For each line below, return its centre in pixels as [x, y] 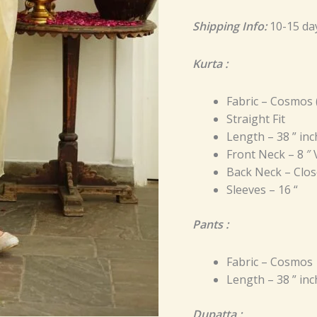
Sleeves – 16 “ [262, 189]
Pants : [211, 224]
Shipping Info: [230, 26]
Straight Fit [256, 119]
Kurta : [210, 63]
